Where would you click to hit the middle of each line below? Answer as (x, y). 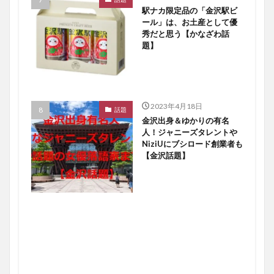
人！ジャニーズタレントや (189, 132)
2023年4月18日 (176, 106)
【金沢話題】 (165, 156)
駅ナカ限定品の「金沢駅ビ (189, 11)
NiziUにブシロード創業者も (192, 144)
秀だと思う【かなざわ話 (185, 34)
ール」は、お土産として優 (189, 22)
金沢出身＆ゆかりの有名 (185, 121)
